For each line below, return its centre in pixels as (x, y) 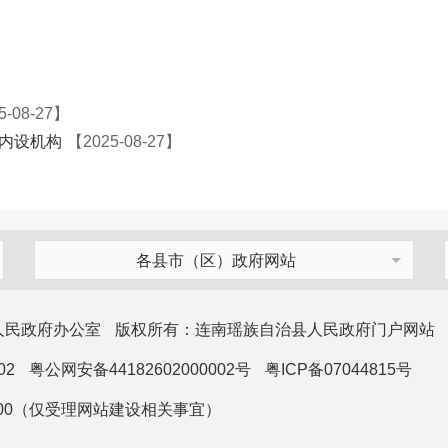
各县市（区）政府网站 (215, 260)
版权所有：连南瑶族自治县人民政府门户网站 (275, 329)
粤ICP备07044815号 (338, 369)
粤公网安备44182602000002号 (140, 369)
